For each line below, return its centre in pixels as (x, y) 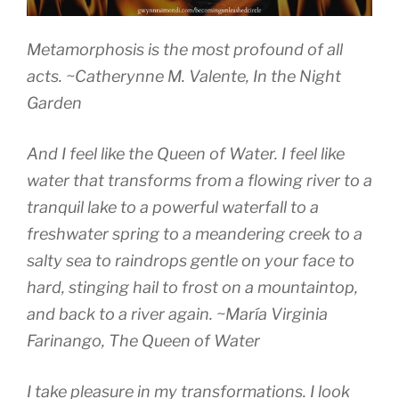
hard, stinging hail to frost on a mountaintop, (192, 287)
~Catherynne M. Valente (156, 76)
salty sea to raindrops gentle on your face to (191, 260)
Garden (54, 102)
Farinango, (66, 340)
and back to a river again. (122, 313)
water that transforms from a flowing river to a (199, 180)
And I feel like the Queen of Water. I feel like (186, 153)
